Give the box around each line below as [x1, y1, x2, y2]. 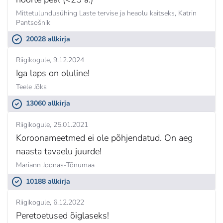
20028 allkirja [26, 34, 70, 44]
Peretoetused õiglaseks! [16, 210, 109, 222]
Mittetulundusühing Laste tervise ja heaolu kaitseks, [16, 8, 176, 18]
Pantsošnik [16, 17, 50, 27]
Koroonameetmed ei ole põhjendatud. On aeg [16, 131, 193, 144]
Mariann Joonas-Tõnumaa [16, 160, 95, 170]
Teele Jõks [16, 82, 47, 92]
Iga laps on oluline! [16, 67, 90, 80]
